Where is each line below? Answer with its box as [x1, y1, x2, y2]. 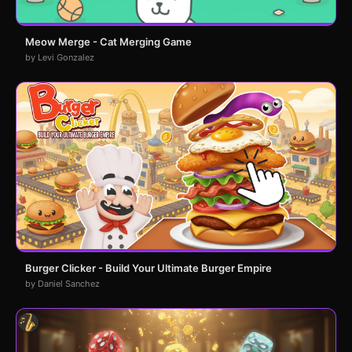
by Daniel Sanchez [25, 278, 100, 290]
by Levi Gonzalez [25, 52, 94, 64]
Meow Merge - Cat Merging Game [25, 35, 192, 49]
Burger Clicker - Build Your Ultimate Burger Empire [25, 262, 272, 275]
